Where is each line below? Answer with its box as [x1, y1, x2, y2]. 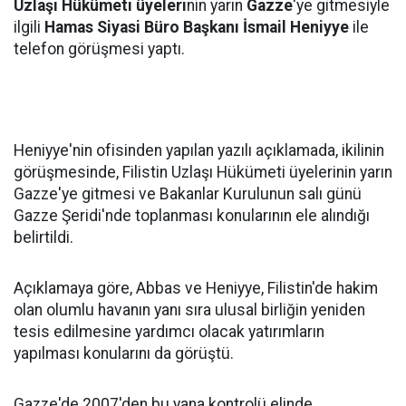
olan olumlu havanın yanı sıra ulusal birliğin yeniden [14, 301, 365, 319]
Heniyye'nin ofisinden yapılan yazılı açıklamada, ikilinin [14, 141, 384, 159]
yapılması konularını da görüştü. [14, 344, 234, 362]
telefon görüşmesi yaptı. [14, 40, 185, 58]
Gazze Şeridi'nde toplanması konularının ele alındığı [14, 207, 370, 225]
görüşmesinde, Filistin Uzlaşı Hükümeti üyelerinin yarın [14, 163, 392, 181]
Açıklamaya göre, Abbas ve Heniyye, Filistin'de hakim [14, 279, 378, 297]
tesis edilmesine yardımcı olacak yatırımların [14, 323, 324, 341]
